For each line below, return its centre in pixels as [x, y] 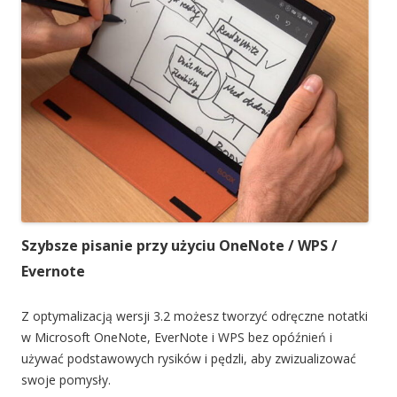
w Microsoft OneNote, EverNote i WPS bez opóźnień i [177, 338]
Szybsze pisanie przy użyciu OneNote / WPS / [179, 246]
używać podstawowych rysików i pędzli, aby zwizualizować [189, 359]
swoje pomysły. [66, 380]
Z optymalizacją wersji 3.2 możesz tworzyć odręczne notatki [195, 316]
